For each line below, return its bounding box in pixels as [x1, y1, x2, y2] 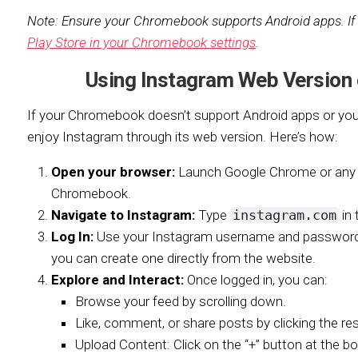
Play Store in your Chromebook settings [27, 34, 256, 50]
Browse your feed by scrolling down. [75, 293, 286, 309]
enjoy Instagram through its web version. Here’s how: [27, 129, 338, 145]
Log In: [51, 229, 93, 245]
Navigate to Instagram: [51, 207, 195, 223]
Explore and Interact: [51, 272, 184, 288]
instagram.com [233, 207, 336, 223]
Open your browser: [51, 164, 175, 180]
